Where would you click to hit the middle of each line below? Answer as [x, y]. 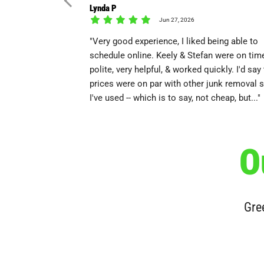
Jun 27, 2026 [177, 20]
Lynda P [103, 8]
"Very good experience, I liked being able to [174, 41]
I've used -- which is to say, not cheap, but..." [175, 98]
